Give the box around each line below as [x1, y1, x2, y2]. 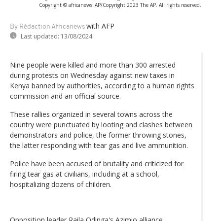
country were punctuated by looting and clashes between [10, 119, 192, 129]
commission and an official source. [10, 91, 121, 101]
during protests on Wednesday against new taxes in [10, 70, 175, 80]
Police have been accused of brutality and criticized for [10, 158, 184, 168]
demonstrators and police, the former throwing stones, [10, 130, 186, 140]
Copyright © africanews [39, 1, 92, 8]
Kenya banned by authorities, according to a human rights [10, 80, 194, 90]
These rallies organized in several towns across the [10, 109, 173, 119]
